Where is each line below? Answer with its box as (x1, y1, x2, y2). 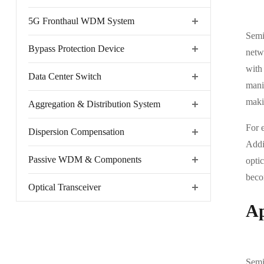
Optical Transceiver (28, 182, 101, 192)
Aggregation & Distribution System (28, 99, 160, 109)
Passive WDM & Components (28, 154, 141, 164)
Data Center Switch (28, 71, 101, 81)
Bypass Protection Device (28, 44, 124, 54)
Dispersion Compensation (28, 127, 124, 137)
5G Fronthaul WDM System (28, 16, 134, 26)
